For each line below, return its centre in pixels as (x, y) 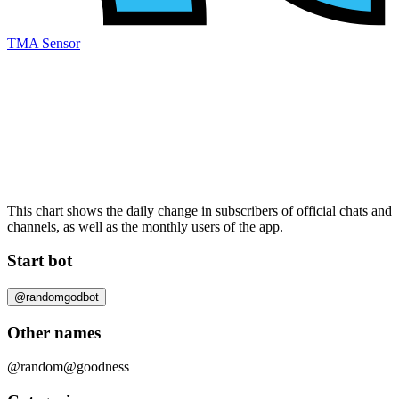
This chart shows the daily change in (111, 210)
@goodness (96, 367)
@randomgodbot (57, 297)
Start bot (40, 261)
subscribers (247, 210)
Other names (54, 332)
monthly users (181, 226)
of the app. (252, 226)
